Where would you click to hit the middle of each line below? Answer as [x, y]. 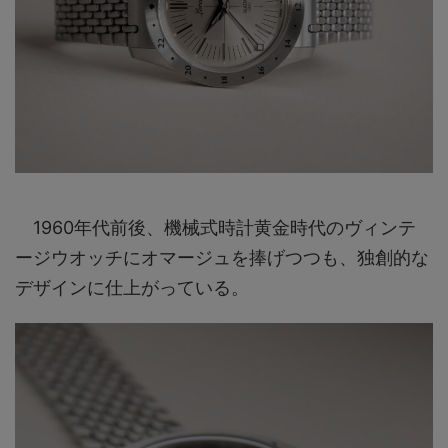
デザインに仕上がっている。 [132, 287]
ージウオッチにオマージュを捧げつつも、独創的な [222, 257]
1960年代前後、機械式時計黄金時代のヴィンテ [215, 227]
